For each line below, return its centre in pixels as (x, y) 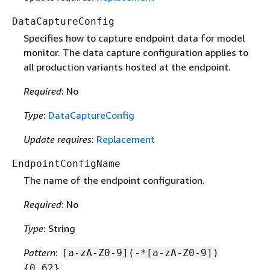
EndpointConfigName (66, 164)
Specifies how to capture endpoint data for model (134, 38)
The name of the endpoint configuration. (114, 181)
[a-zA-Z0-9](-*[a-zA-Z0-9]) (140, 253)
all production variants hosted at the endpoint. (127, 67)
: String (59, 229)
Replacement (125, 140)
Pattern (39, 253)
